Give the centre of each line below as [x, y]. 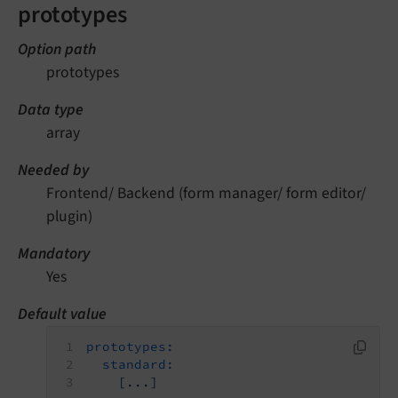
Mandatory [54, 253]
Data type [51, 109]
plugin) [69, 216]
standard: [139, 364]
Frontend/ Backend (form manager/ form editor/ [206, 193]
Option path [57, 49]
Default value [62, 314]
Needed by [53, 170]
